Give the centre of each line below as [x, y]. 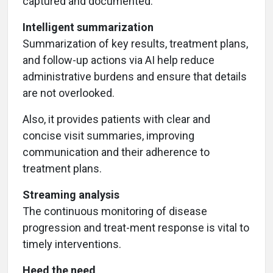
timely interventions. [72, 244]
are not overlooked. [69, 93]
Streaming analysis [71, 194]
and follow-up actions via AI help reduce [119, 60]
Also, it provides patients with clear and [116, 119]
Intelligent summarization [88, 27]
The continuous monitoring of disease [115, 211]
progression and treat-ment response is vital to [136, 227]
